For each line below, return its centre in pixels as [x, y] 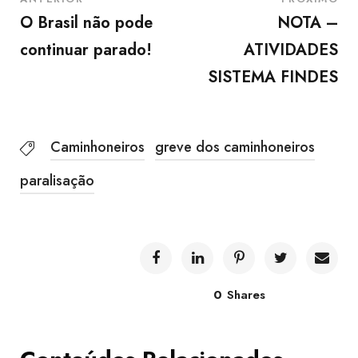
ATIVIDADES [291, 50]
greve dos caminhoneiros [235, 147]
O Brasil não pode [86, 23]
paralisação [57, 181]
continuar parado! [86, 50]
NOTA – [308, 23]
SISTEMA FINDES [273, 77]
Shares [246, 295]
